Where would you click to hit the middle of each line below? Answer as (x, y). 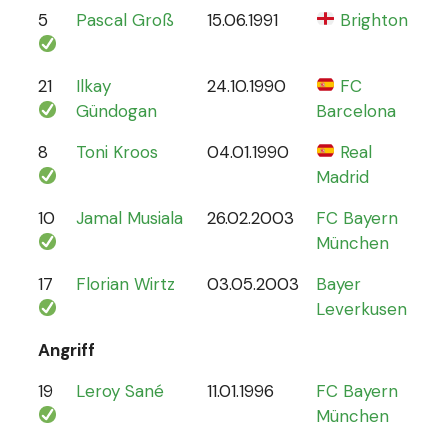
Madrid (342, 176)
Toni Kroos (117, 151)
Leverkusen (361, 308)
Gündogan (116, 110)
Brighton (374, 19)
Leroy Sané (120, 390)
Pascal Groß (125, 19)
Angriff (66, 349)
